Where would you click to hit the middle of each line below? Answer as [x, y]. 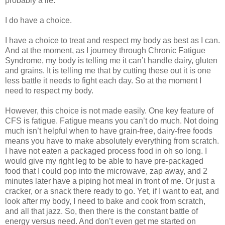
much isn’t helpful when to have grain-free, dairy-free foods [109, 131]
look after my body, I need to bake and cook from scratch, [105, 201]
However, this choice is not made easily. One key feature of [109, 111]
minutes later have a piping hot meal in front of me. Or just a [110, 181]
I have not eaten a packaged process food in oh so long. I [106, 151]
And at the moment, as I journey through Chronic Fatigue [105, 51]
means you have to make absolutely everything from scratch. [112, 141]
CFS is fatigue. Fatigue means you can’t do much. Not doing [112, 121]
